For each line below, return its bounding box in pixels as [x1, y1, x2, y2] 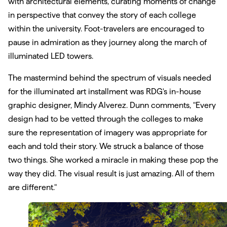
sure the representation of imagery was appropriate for [8, 128, 207, 137]
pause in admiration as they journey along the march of [8, 37, 207, 47]
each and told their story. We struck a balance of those [8, 141, 204, 150]
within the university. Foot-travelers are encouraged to [8, 24, 204, 33]
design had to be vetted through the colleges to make [8, 114, 203, 123]
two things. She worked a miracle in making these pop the [8, 155, 218, 164]
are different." [8, 182, 59, 192]
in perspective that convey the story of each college [8, 10, 196, 19]
